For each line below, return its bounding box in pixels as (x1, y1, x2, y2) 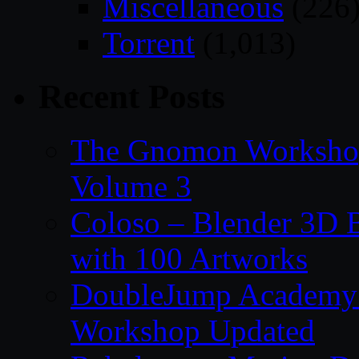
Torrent (103, 25, 195, 60)
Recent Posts (38, 77, 225, 115)
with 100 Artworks (71, 240, 308, 276)
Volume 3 (71, 168, 192, 204)
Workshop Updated (71, 313, 315, 348)
